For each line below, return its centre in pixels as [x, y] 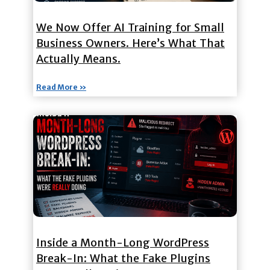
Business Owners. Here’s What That [130, 43]
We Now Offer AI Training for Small [130, 27]
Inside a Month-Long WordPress [123, 242]
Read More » [61, 87]
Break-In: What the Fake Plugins [123, 258]
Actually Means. [78, 58]
